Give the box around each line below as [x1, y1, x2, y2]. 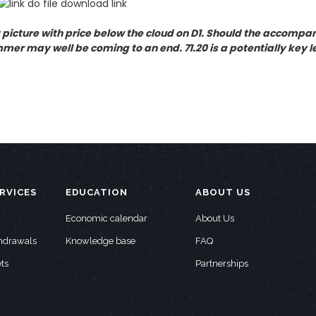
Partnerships [195, 257, 249, 269]
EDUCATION [66, 186, 128, 197]
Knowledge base [66, 235, 136, 246]
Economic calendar [66, 212, 148, 224]
